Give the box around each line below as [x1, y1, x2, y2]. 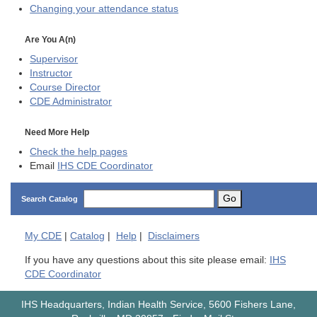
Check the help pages [30, 146, 128, 157]
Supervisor [30, 53, 79, 64]
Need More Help [25, 127, 89, 137]
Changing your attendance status [30, 4, 179, 15]
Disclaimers [148, 231, 200, 242]
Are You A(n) [25, 34, 76, 45]
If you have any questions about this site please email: [25, 254, 270, 265]
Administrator [50, 96, 113, 107]
